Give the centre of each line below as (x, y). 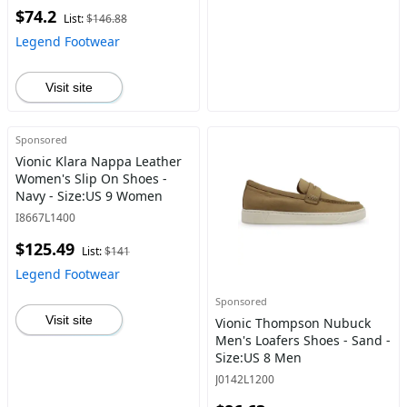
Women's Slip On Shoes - (91, 179)
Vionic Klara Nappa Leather (99, 161)
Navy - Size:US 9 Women (89, 196)
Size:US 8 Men (258, 357)
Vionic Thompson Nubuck (293, 323)
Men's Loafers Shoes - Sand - (303, 340)
